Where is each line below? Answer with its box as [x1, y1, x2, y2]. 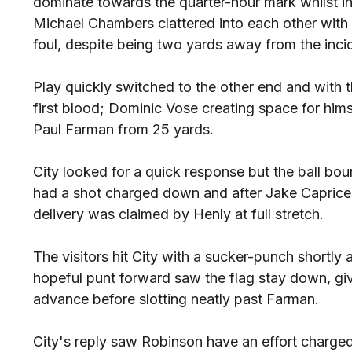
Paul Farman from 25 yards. [33, 121, 214, 137]
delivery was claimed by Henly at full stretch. [33, 206, 324, 222]
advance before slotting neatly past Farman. [33, 291, 319, 307]
